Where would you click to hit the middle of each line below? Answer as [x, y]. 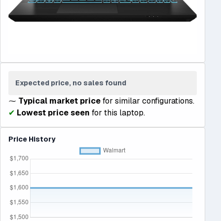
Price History [32, 139]
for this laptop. [117, 112]
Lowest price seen [53, 112]
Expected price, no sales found [71, 83]
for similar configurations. [147, 101]
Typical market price [59, 101]
